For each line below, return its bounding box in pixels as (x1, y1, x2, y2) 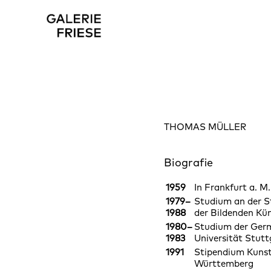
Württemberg (194, 258, 254, 270)
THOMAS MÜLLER (164, 121, 247, 132)
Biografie (164, 155, 214, 169)
